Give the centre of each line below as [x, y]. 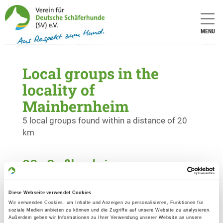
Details [178, 182]
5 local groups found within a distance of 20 [105, 120]
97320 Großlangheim [62, 188]
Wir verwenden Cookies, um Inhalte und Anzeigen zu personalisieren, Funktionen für [106, 202]
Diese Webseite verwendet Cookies [50, 193]
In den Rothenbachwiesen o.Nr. [80, 176]
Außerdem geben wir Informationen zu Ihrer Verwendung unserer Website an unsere [105, 217]
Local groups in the [91, 73]
